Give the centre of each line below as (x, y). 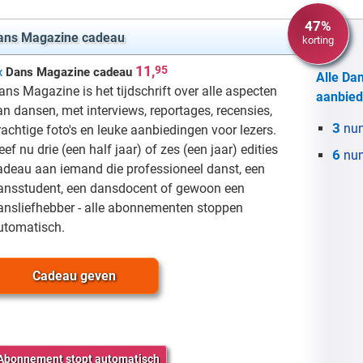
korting (318, 40)
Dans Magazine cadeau (69, 72)
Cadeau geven (74, 275)
